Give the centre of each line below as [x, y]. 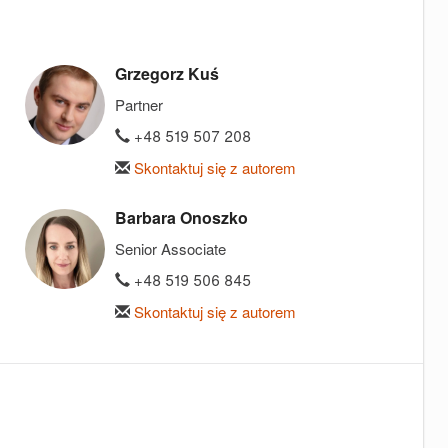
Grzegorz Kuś [167, 73]
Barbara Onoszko [181, 217]
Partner [139, 104]
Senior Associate [170, 248]
